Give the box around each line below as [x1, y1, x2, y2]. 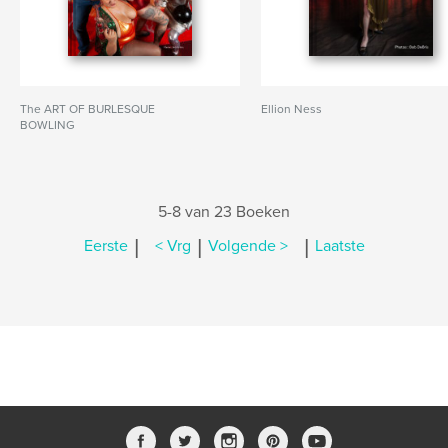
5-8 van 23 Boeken [158, 202, 290, 222]
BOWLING [20, 118, 75, 132]
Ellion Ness [261, 102, 323, 116]
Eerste [83, 236, 128, 257]
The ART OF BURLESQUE [20, 102, 155, 116]
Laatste [314, 236, 365, 257]
